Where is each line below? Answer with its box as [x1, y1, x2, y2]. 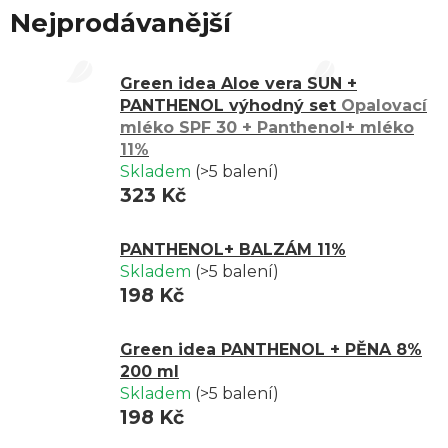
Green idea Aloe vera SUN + [120, 73, 357, 93]
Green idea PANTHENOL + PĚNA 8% [120, 339, 422, 359]
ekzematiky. [181, 5, 267, 24]
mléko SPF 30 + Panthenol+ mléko [120, 117, 414, 137]
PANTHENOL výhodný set [120, 95, 341, 115]
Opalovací [341, 95, 427, 115]
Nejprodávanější [10, 6, 231, 39]
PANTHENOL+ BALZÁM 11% [120, 239, 346, 259]
